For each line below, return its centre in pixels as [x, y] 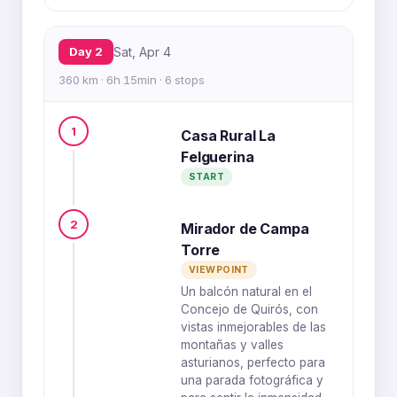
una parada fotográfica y [252, 380]
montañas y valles [232, 345]
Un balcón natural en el [246, 292]
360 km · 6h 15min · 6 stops [132, 80]
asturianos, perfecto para [253, 362]
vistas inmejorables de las [253, 327]
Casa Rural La [228, 136]
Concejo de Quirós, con [249, 309]
